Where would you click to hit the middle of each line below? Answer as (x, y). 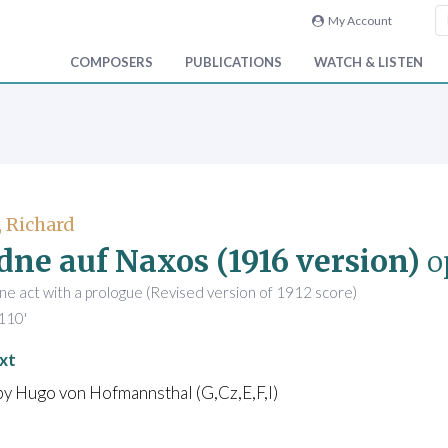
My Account (357, 20)
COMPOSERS (111, 62)
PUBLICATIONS (233, 62)
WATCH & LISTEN (368, 62)
